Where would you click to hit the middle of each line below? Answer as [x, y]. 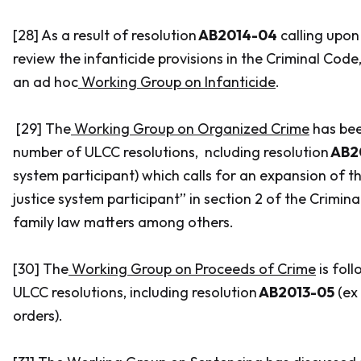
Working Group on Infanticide [177, 82]
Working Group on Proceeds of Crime [192, 269]
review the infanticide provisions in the [139, 58]
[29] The [42, 129]
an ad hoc [46, 82]
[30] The [41, 269]
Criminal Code [312, 58]
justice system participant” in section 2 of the [161, 199]
